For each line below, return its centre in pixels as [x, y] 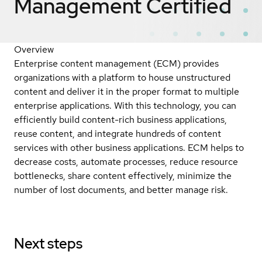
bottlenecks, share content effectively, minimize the [123, 175]
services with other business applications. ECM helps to [129, 147]
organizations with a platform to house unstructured [122, 77]
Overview [34, 49]
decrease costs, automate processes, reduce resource [126, 161]
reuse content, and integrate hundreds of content [118, 133]
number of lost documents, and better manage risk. [121, 189]
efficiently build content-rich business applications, [120, 119]
